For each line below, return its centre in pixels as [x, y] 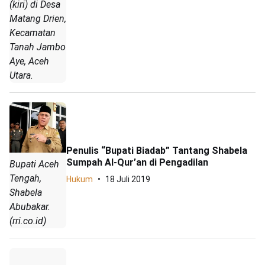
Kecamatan [33, 33]
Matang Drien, [38, 18]
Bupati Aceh [34, 164]
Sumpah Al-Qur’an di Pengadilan [137, 163]
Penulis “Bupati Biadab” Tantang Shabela [157, 151]
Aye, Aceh [29, 61]
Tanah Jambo [38, 47]
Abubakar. [30, 206]
